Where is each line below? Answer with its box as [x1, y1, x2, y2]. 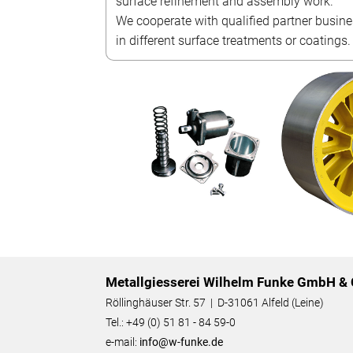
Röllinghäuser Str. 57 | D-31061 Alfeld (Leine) [106, 296, 325, 310]
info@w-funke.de [139, 336, 224, 350]
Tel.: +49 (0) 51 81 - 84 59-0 [106, 316, 236, 330]
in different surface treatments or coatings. [116, 33, 351, 48]
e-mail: [106, 336, 140, 350]
